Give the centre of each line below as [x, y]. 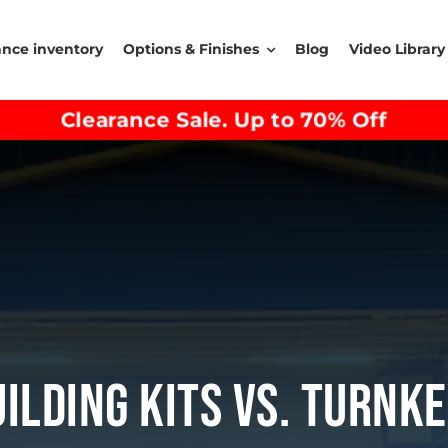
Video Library [397, 49]
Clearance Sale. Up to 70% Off [224, 120]
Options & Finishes [191, 49]
